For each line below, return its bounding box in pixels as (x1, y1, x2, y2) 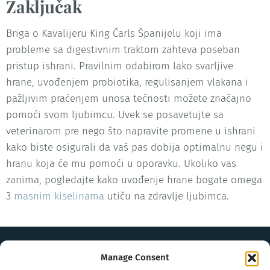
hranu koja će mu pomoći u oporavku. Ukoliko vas (6, 157, 236, 171)
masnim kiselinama (14, 190, 104, 203)
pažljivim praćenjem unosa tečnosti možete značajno (6, 92, 251, 105)
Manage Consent (101, 252, 169, 263)
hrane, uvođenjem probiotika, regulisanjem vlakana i (6, 76, 248, 89)
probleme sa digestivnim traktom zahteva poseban (6, 43, 240, 57)
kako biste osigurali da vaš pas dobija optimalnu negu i (6, 141, 263, 154)
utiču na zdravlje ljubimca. (104, 190, 229, 203)
